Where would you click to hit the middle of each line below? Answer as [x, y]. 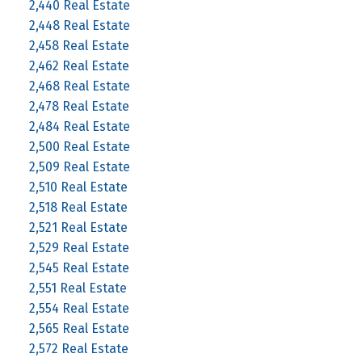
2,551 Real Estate [78, 288]
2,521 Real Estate [78, 227]
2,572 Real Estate [78, 348]
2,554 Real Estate [79, 308]
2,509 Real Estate [79, 166]
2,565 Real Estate [79, 328]
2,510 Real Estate [78, 187]
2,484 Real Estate [79, 126]
